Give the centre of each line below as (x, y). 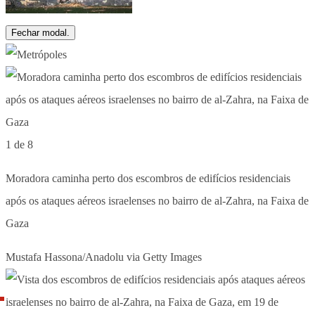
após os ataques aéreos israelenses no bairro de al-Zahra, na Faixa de (157, 200)
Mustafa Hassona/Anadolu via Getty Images (104, 257)
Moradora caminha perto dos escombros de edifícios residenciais (148, 178)
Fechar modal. (40, 32)
